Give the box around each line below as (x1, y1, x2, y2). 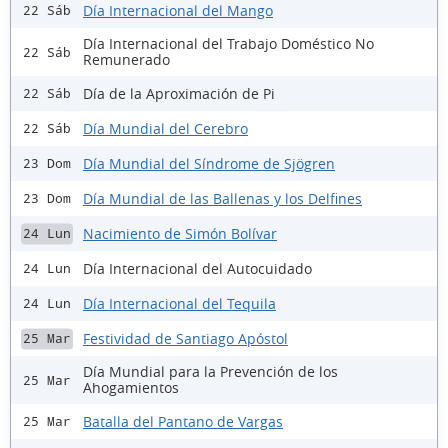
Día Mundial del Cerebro (83, 118, 248, 138)
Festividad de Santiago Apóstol (83, 328, 288, 348)
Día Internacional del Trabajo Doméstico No (83, 34, 374, 54)
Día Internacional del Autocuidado (83, 258, 312, 278)
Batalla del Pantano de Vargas (83, 411, 283, 431)
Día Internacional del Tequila (83, 293, 276, 313)
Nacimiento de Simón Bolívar (83, 223, 277, 243)
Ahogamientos (83, 378, 179, 398)
